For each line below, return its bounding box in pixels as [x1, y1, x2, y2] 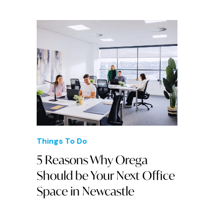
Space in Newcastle [37, 183, 134, 199]
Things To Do [37, 136, 87, 147]
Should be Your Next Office [37, 168, 175, 184]
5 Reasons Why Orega [37, 152, 148, 168]
